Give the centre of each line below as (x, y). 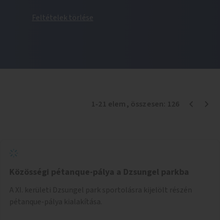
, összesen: (147, 104)
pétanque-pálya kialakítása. (56, 202)
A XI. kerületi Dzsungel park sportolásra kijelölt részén (101, 190)
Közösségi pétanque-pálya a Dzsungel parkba (99, 172)
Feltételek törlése (63, 17)
